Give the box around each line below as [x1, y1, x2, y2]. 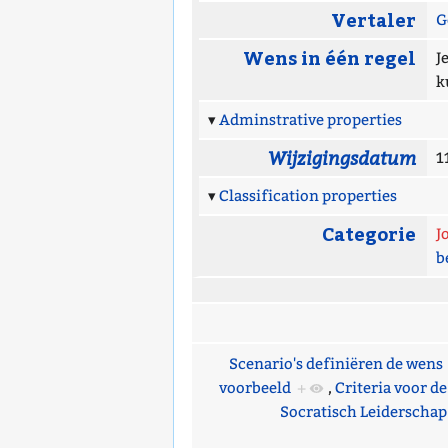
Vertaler [330, 6, 416, 32]
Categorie [321, 220, 416, 246]
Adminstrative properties [218, 110, 402, 129]
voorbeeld [218, 378, 291, 397]
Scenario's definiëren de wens [228, 354, 443, 373]
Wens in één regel [242, 44, 416, 70]
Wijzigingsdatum [267, 144, 416, 170]
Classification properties [218, 186, 397, 205]
